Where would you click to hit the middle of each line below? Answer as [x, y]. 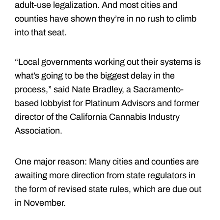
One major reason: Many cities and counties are [107, 161]
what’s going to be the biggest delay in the [95, 75]
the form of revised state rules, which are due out [108, 189]
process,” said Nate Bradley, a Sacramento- [99, 89]
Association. [39, 130]
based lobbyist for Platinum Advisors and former [107, 103]
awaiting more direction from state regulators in [105, 175]
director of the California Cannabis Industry [97, 117]
